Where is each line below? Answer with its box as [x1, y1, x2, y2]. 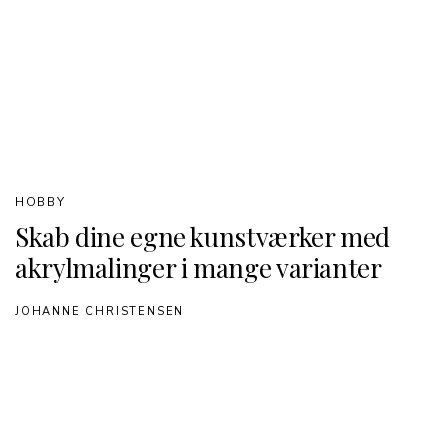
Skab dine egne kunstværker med [15, 219, 390, 254]
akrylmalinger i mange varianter [15, 250, 382, 285]
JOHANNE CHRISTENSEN [15, 304, 185, 319]
